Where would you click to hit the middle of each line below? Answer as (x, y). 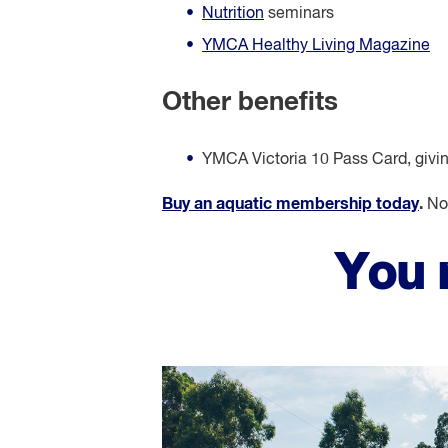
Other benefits (250, 102)
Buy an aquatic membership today (290, 204)
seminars (299, 14)
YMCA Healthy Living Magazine (316, 46)
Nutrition (233, 14)
